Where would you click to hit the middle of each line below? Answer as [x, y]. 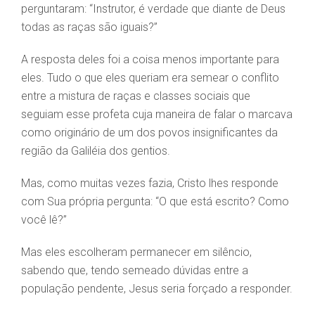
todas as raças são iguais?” [89, 27]
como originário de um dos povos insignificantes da [149, 133]
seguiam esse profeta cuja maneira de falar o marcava [157, 115]
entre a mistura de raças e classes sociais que [136, 96]
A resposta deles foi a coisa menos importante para [150, 60]
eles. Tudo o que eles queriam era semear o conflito [150, 78]
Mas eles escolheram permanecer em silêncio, [136, 252]
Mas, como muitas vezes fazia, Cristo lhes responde [150, 184]
